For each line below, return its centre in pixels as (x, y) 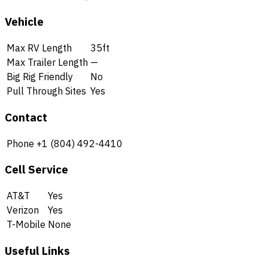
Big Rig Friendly (40, 77)
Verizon (23, 210)
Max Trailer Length (47, 63)
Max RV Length (39, 48)
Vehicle (24, 22)
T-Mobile (26, 224)
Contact (26, 117)
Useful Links (37, 250)
